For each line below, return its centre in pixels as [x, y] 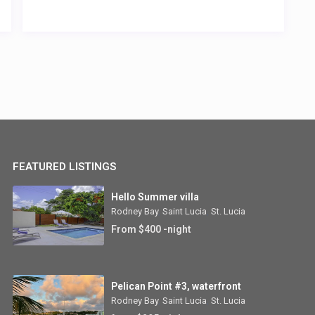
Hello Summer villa [155, 197]
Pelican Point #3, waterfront [176, 287]
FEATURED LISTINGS [65, 167]
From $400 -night [152, 230]
